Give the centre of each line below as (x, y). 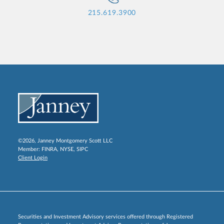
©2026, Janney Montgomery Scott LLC (65, 141)
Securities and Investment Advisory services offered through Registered (105, 217)
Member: (30, 149)
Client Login (33, 158)
